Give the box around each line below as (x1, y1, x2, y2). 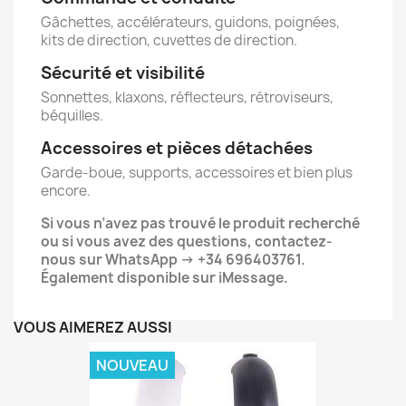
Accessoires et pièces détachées (41, 137, 313, 159)
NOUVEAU (96, 355, 169, 375)
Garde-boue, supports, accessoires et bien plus (41, 163, 353, 182)
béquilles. (41, 106, 103, 125)
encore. (41, 181, 91, 200)
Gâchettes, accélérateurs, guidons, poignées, (41, 13, 340, 32)
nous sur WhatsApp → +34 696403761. (41, 250, 305, 269)
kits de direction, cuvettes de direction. (41, 31, 297, 50)
